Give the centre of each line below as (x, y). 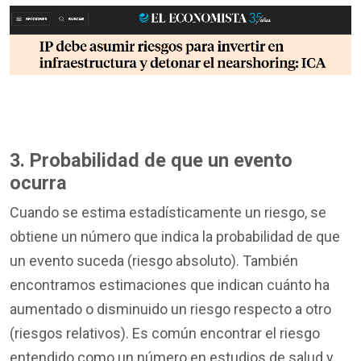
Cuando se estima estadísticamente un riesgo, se (168, 212)
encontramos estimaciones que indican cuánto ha (170, 284)
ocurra (38, 183)
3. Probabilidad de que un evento (151, 160)
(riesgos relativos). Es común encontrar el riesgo (165, 333)
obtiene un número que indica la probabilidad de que (175, 236)
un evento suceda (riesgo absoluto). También (154, 260)
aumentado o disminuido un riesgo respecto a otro (170, 309)
